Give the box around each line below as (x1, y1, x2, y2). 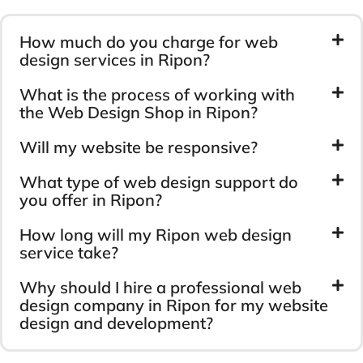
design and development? (19, 312, 213, 333)
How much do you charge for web (19, 31, 278, 52)
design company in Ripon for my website (19, 294, 328, 315)
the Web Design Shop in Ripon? (19, 101, 258, 122)
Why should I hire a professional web (19, 276, 301, 297)
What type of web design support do (19, 171, 298, 192)
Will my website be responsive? (19, 136, 258, 157)
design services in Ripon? (19, 49, 210, 70)
